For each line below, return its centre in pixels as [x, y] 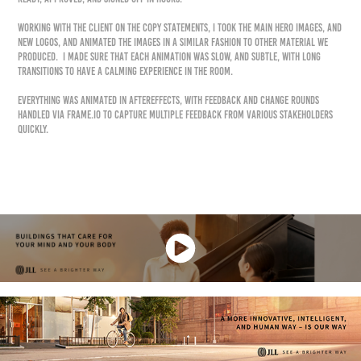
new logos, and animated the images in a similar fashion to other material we [173, 43]
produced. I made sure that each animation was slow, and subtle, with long [170, 57]
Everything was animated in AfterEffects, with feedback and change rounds [169, 101]
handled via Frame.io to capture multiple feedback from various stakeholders [176, 115]
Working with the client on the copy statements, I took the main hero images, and [180, 28]
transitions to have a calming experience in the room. [127, 72]
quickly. [35, 130]
